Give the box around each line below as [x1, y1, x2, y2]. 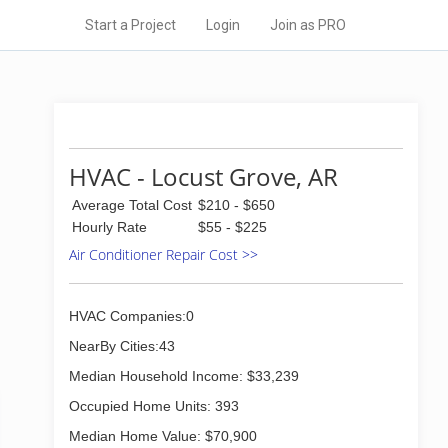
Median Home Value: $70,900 [69, 428, 257, 444]
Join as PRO [270, 17, 346, 33]
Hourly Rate [72, 219, 147, 235]
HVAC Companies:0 [69, 308, 194, 324]
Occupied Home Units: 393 [69, 398, 239, 414]
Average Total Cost [72, 197, 192, 213]
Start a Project [85, 17, 176, 33]
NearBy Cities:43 [69, 338, 175, 354]
